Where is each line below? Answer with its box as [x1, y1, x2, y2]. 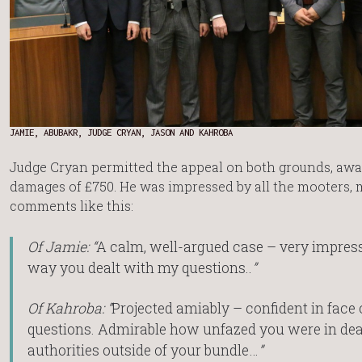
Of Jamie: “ [27, 238, 96, 257]
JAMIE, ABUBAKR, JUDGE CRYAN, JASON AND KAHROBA [10, 126, 233, 137]
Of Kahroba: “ [27, 299, 112, 318]
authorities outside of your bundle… [27, 341, 259, 360]
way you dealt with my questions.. [27, 259, 252, 278]
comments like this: [10, 196, 133, 214]
